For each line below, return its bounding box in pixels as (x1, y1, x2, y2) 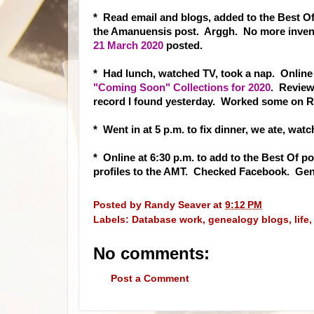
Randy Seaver (144, 199, 210, 210)
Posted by (93, 199, 144, 210)
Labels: (93, 214, 132, 225)
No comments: (93, 243, 210, 263)
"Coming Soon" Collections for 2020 (93, 82, 271, 93)
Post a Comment (111, 273, 189, 285)
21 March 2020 (93, 40, 163, 51)
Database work (132, 214, 203, 225)
